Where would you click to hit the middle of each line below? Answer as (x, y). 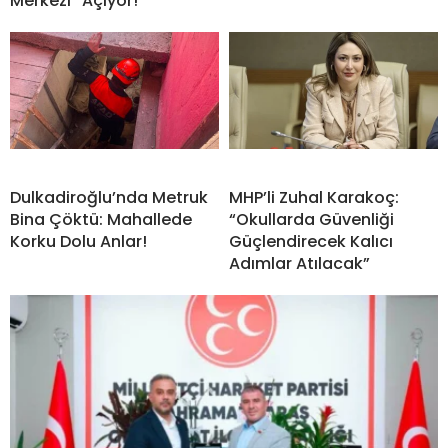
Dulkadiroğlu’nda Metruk (109, 197)
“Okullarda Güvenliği (311, 219)
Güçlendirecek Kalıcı (311, 241)
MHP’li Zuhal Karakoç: (314, 197)
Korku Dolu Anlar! (78, 241)
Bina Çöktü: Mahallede (101, 219)
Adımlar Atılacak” (299, 263)
